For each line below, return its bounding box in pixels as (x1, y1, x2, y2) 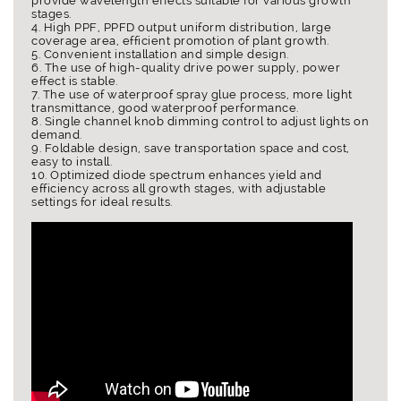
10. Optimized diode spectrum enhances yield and (31, 168, 322, 182)
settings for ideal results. (31, 195, 173, 209)
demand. (31, 128, 82, 141)
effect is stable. (31, 74, 118, 88)
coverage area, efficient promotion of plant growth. (31, 34, 329, 47)
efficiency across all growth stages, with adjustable (31, 182, 326, 195)
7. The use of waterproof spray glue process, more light (31, 88, 353, 101)
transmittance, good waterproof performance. (31, 101, 299, 115)
